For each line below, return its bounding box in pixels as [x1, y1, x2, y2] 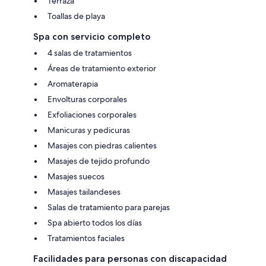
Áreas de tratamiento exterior [47, 62, 156, 74]
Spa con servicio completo [33, 30, 151, 42]
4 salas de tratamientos [47, 47, 132, 58]
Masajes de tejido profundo [47, 155, 150, 166]
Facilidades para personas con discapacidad [33, 252, 227, 264]
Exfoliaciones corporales [47, 109, 137, 120]
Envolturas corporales [47, 93, 127, 104]
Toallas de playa [47, 10, 105, 21]
